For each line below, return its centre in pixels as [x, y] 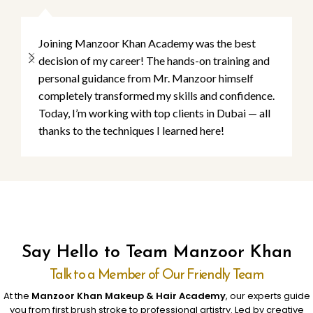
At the [16, 296]
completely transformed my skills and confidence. [156, 96]
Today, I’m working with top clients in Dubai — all [154, 113]
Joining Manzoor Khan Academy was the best [147, 43]
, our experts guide [268, 296]
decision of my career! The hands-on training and [154, 61]
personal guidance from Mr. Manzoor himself [146, 78]
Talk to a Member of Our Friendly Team [156, 276]
